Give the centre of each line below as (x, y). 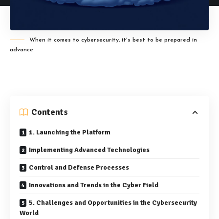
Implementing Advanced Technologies (89, 150)
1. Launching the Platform (70, 132)
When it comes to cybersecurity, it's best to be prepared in (113, 40)
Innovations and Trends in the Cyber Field (94, 185)
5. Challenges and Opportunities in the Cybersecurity (113, 203)
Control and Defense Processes (79, 168)
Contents (50, 112)
